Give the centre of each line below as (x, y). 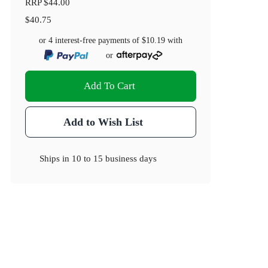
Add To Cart (110, 86)
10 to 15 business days (115, 159)
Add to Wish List (103, 122)
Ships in (56, 159)
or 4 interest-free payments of (91, 41)
